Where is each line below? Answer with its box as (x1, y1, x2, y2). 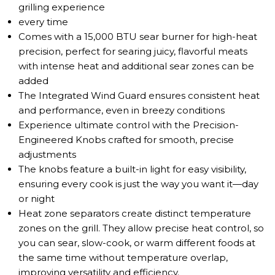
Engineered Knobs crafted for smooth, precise (18, 134, 234, 145)
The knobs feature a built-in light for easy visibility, (18, 163, 246, 175)
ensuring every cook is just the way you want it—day (18, 178, 258, 190)
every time (18, 16, 68, 28)
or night (18, 193, 55, 204)
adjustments (18, 149, 76, 160)
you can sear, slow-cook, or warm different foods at (18, 237, 255, 249)
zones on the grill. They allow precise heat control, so (18, 222, 264, 234)
